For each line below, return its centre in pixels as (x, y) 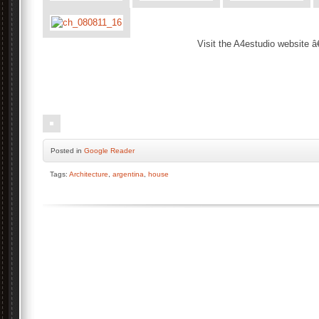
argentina (128, 174)
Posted (63, 151)
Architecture (89, 174)
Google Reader (109, 151)
